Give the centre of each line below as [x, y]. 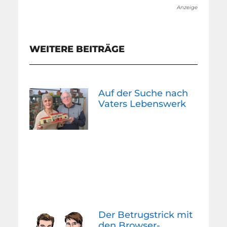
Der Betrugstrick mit [146, 215]
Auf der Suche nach [143, 93]
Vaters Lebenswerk [142, 104]
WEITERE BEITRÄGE [77, 49]
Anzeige [187, 7]
